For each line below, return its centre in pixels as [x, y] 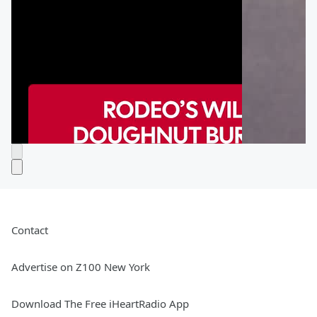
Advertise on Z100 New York [81, 267]
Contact [30, 230]
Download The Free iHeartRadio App [100, 304]
